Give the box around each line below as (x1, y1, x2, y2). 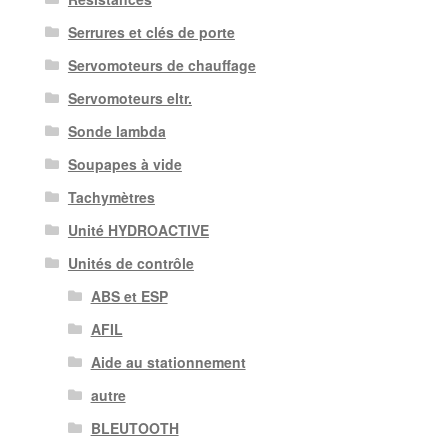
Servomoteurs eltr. (67, 87, 192, 108)
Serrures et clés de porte (67, 21, 235, 42)
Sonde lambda (67, 120, 166, 141)
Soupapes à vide (67, 153, 182, 174)
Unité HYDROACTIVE (67, 219, 209, 240)
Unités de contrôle (67, 252, 194, 273)
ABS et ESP (90, 285, 168, 306)
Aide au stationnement (90, 351, 246, 372)
